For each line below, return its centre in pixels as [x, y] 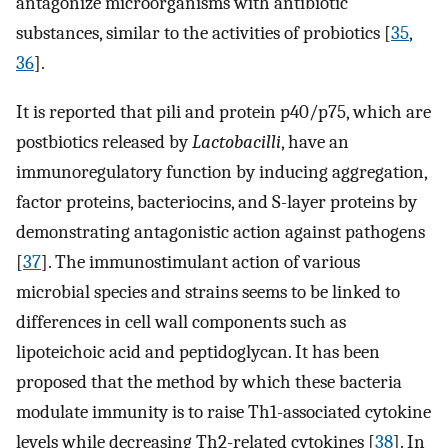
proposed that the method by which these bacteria [209, 381]
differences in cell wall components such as [181, 321]
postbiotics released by [104, 141]
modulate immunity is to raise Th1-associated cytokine [223, 411]
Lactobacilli [236, 141]
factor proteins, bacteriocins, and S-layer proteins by [216, 201]
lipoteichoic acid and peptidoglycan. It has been [198, 351]
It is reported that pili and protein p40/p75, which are [223, 111]
